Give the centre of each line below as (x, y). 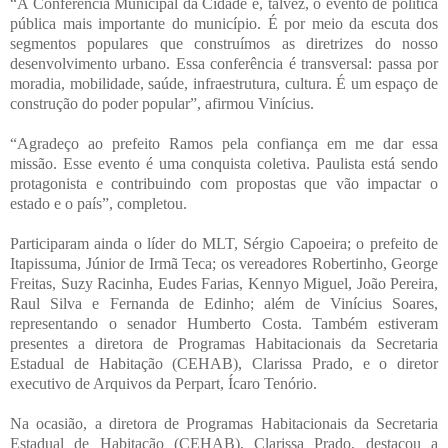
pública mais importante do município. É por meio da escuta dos (224, 23)
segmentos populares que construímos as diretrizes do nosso (224, 43)
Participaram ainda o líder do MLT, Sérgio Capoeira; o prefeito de (224, 243)
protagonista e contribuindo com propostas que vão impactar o (224, 183)
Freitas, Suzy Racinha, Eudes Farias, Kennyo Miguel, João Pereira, (224, 283)
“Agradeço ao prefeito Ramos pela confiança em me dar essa (224, 143)
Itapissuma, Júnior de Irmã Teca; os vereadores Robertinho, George (224, 263)
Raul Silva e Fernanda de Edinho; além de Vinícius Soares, (224, 303)
